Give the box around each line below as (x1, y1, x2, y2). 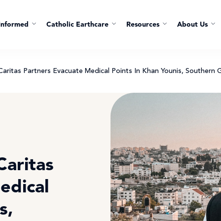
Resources (126, 21, 159, 28)
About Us (177, 21, 208, 28)
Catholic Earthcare (46, 21, 109, 28)
